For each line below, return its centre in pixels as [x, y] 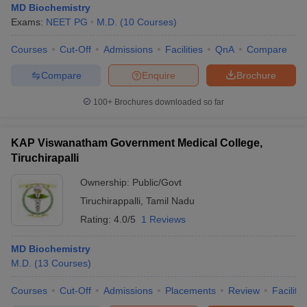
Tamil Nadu [170, 201]
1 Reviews [163, 219]
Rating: [97, 219]
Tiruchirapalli [45, 158]
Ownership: [106, 182]
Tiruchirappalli [110, 201]
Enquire [159, 75]
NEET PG [67, 22]
